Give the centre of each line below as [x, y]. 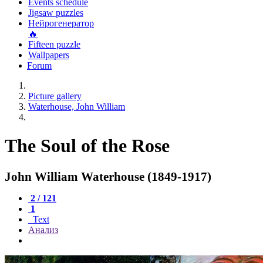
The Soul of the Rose [87, 146]
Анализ [43, 230]
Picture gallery [55, 96]
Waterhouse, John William [77, 107]
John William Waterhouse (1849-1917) [108, 176]
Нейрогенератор [61, 23]
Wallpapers [49, 55]
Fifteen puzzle [54, 44]
